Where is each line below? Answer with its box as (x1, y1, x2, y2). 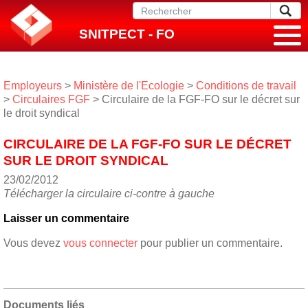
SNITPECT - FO (79, 27, 175, 41)
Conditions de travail (196, 80, 296, 91)
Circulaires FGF (12, 93, 90, 105)
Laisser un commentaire (3, 212, 129, 224)
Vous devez (3, 236, 63, 249)
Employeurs (3, 80, 62, 91)
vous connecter (63, 236, 137, 249)
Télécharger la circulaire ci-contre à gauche (3, 187, 214, 199)
